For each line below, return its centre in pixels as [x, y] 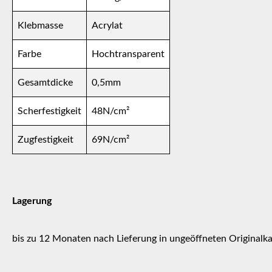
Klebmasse [40, 25]
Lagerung [32, 201]
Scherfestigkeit [49, 111]
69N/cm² [110, 139]
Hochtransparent [128, 54]
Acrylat [107, 25]
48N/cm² [110, 111]
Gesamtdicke [45, 82]
